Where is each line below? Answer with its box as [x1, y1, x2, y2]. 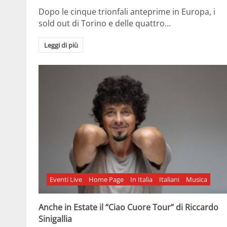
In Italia [130, 175, 153, 184]
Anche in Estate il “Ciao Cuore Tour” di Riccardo [39, 202, 218, 213]
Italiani [159, 175, 179, 184]
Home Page [89, 175, 124, 184]
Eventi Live [50, 175, 83, 184]
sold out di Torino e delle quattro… [39, 18, 171, 29]
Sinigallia [39, 213, 72, 225]
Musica [185, 175, 207, 184]
